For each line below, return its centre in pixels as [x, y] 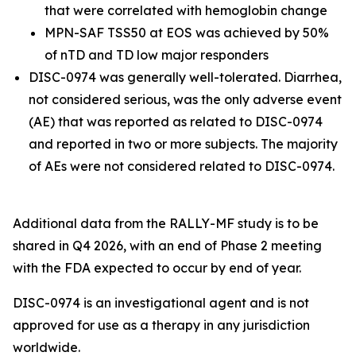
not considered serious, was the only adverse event [185, 99]
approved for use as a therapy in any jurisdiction [161, 325]
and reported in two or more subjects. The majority [183, 144]
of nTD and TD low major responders [157, 55]
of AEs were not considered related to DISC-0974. [182, 166]
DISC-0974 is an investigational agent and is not [161, 303]
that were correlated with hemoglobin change [186, 10]
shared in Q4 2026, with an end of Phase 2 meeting [167, 246]
